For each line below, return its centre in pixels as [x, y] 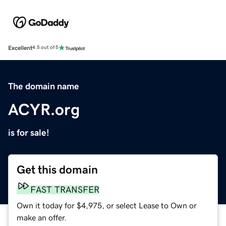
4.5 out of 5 [45, 48]
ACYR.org [44, 109]
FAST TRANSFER [65, 189]
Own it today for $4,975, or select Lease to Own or [107, 205]
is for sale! [29, 132]
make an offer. [42, 217]
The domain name [44, 86]
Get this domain [57, 169]
